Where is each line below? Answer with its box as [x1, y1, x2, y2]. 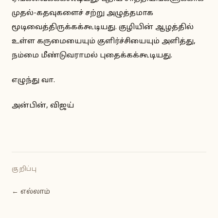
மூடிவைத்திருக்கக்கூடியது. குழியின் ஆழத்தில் [12, 22, 194, 32]
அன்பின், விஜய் [12, 101, 74, 110]
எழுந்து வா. [12, 76, 55, 85]
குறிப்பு [12, 165, 37, 173]
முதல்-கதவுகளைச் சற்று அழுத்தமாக [12, 8, 153, 18]
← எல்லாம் [12, 187, 50, 196]
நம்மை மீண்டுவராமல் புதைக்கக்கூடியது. [12, 51, 172, 60]
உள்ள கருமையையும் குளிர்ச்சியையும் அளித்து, [12, 36, 196, 46]
